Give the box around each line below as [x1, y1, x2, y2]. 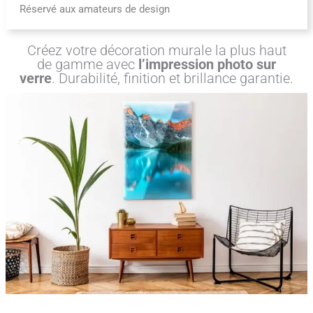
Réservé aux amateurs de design [19, 2, 170, 15]
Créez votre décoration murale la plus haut [27, 41, 286, 59]
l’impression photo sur [138, 55, 276, 73]
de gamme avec [37, 55, 138, 73]
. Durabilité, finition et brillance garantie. [52, 69, 293, 87]
